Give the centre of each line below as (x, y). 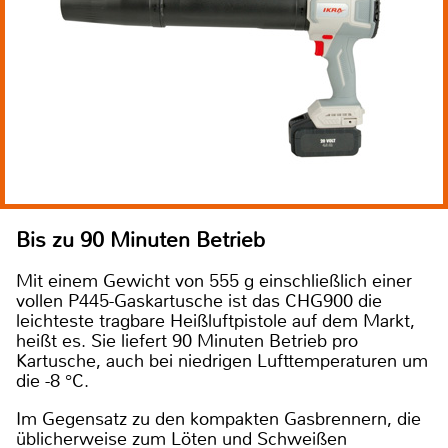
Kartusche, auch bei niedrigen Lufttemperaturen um (222, 360)
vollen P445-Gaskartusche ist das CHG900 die (199, 300)
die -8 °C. (52, 380)
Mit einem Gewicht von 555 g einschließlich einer (214, 280)
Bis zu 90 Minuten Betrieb (140, 239)
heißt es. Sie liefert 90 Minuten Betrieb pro (187, 340)
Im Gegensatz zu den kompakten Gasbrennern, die (218, 418)
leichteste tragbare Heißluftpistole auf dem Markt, (215, 320)
